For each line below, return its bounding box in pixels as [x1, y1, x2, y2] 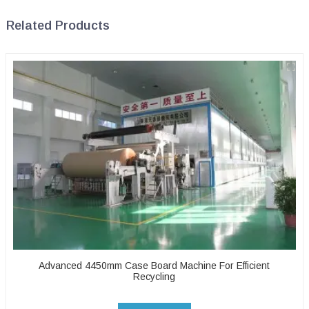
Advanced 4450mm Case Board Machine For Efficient [39, 259, 270, 271]
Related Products [6, 19, 110, 33]
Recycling [133, 270, 176, 282]
